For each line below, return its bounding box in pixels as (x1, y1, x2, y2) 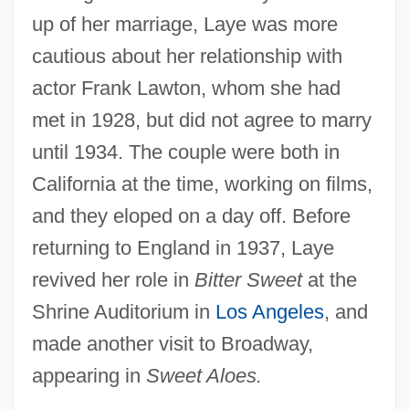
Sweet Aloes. (145, 363, 262, 387)
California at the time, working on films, (31, 172, 372, 195)
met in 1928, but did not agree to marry (31, 108, 372, 131)
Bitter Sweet (194, 267, 302, 291)
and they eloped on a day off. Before (31, 204, 351, 227)
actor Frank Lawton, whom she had (31, 76, 341, 100)
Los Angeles (215, 299, 324, 323)
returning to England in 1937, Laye (31, 236, 334, 259)
